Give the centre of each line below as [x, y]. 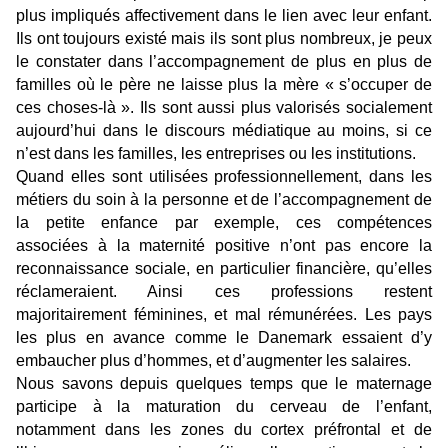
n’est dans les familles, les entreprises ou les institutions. [218, 153]
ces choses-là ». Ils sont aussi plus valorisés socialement [224, 107]
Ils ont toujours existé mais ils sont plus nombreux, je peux [224, 38]
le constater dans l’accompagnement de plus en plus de [224, 61]
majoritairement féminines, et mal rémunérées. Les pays [224, 314]
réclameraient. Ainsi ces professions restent [224, 291]
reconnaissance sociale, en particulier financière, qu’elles [224, 268]
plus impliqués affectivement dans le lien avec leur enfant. [224, 15]
